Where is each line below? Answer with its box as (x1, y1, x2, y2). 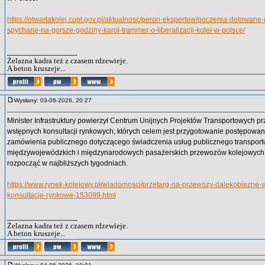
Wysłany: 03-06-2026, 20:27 (14, 97, 97, 104)
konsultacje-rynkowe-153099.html (7, 191, 116, 199)
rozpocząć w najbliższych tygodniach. (7, 159, 128, 167)
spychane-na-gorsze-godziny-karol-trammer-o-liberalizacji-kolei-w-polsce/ (7, 26, 245, 34)
